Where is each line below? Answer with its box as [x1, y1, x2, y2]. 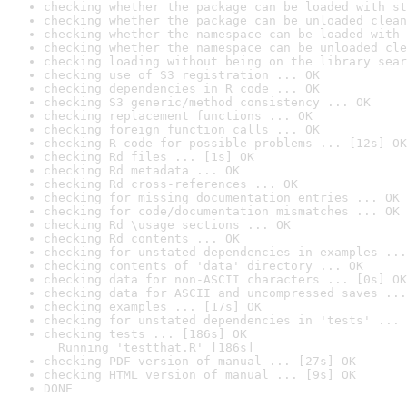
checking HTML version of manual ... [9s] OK [44, 368, 356, 382]
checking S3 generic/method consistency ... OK [44, 95, 371, 109]
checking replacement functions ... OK [44, 109, 313, 123]
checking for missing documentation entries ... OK [44, 191, 400, 204]
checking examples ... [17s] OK [44, 300, 262, 313]
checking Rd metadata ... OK [44, 164, 240, 177]
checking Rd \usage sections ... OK [44, 218, 291, 232]
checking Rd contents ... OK [44, 232, 240, 245]
